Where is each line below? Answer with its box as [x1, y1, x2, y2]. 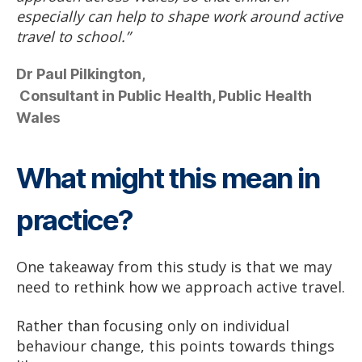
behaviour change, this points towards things [16, 335, 335, 356]
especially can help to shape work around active [16, 6, 343, 27]
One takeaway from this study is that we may [16, 257, 332, 277]
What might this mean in [16, 161, 320, 196]
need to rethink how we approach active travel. [16, 277, 345, 297]
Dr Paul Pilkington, [16, 65, 145, 83]
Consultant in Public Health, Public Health [16, 87, 312, 105]
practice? [16, 203, 133, 238]
